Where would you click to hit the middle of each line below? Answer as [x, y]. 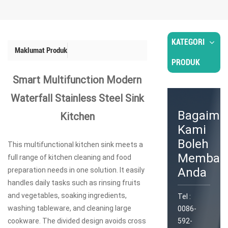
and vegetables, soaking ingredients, [67, 195]
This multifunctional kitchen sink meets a [75, 144]
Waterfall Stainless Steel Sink [77, 98]
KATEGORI [188, 42]
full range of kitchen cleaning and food [69, 157]
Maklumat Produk [41, 50]
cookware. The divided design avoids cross [77, 221]
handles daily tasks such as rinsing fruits [74, 182]
